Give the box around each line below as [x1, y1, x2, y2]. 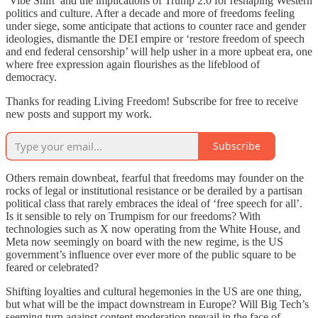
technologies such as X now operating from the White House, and [6, 222, 300, 235]
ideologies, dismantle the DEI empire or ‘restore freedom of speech [6, 32, 305, 45]
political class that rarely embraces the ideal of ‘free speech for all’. [6, 197, 302, 209]
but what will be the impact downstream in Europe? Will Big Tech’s [6, 297, 309, 310]
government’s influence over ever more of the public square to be [6, 248, 296, 261]
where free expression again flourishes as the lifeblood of [6, 57, 260, 70]
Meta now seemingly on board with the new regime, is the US [6, 235, 283, 248]
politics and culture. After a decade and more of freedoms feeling [6, 6, 295, 19]
